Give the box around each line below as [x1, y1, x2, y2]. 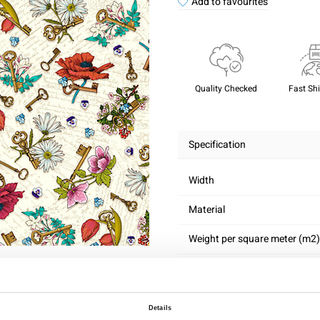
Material [189, 202, 225, 217]
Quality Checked [195, 82, 257, 95]
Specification [189, 137, 246, 152]
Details [149, 304, 171, 311]
